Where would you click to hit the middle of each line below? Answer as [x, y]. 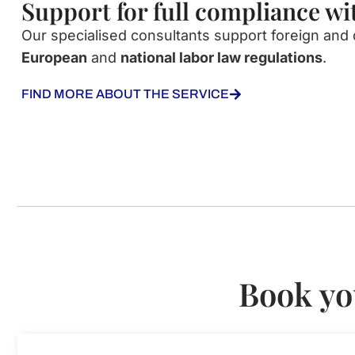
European [54, 57]
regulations [283, 57]
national [150, 57]
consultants [170, 35]
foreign [295, 35]
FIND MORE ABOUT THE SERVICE [125, 94]
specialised [89, 35]
